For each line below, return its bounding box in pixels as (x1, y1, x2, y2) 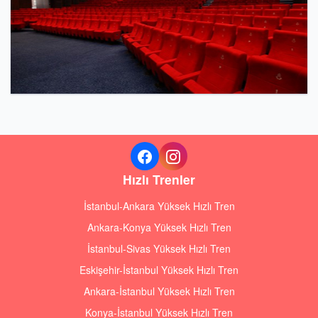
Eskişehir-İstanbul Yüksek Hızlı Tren (79, 263, 238, 277)
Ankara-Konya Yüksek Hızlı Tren (87, 220, 231, 234)
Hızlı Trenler (123, 170, 195, 188)
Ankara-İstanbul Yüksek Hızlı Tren (83, 284, 235, 298)
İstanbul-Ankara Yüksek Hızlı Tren (83, 199, 235, 213)
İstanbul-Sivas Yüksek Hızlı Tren (87, 241, 231, 256)
